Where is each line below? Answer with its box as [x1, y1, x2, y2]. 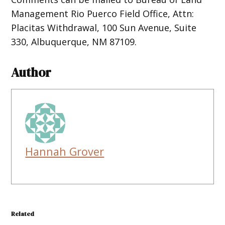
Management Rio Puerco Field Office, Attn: [11, 7, 194, 20]
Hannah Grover [25, 144, 104, 159]
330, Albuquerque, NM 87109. [11, 35, 137, 48]
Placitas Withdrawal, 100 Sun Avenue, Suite [11, 21, 197, 34]
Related [11, 209, 35, 218]
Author [11, 63, 52, 81]
